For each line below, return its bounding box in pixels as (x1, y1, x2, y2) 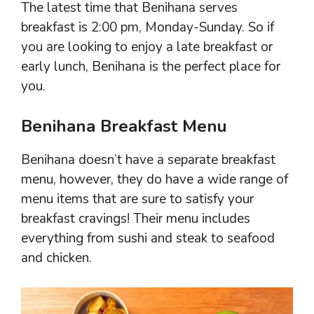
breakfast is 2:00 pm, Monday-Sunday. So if (21, 18, 274, 37)
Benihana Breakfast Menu (21, 114, 227, 137)
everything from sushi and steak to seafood (21, 228, 275, 247)
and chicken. (21, 248, 92, 267)
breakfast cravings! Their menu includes (21, 209, 250, 228)
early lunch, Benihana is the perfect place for (21, 57, 280, 76)
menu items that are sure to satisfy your (21, 189, 254, 208)
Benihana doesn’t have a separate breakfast (21, 150, 275, 169)
